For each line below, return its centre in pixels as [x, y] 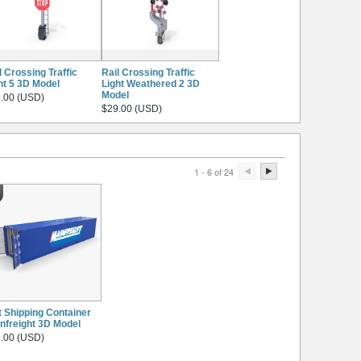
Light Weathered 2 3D [151, 83]
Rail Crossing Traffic [148, 72]
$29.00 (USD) [132, 108]
